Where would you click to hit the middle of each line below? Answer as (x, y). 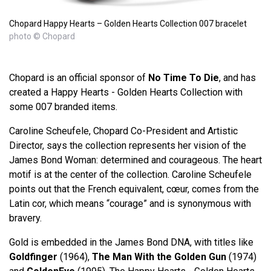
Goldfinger (33, 257)
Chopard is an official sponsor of (79, 78)
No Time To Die (184, 78)
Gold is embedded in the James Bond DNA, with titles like (131, 243)
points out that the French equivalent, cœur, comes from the (134, 189)
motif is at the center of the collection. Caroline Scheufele (130, 175)
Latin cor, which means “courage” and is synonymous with (130, 204)
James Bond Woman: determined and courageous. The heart (135, 160)
